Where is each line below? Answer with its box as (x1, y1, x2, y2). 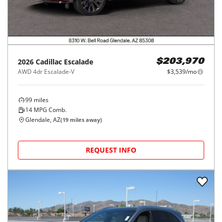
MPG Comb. (32, 106, 66, 114)
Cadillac (36, 57, 62, 67)
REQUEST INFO (86, 145, 136, 155)
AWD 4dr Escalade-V (18, 67, 74, 76)
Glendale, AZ (25, 115, 60, 124)
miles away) (68, 116, 102, 124)
